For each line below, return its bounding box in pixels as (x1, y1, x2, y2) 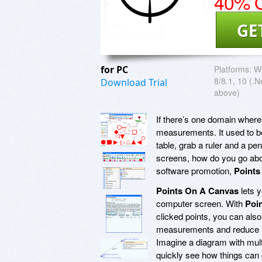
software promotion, (156, 164, 234, 177)
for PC (101, 63, 130, 76)
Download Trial (101, 75, 167, 89)
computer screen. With (156, 196, 245, 209)
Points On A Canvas (156, 184, 239, 197)
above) (214, 86, 240, 98)
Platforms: (214, 63, 251, 75)
